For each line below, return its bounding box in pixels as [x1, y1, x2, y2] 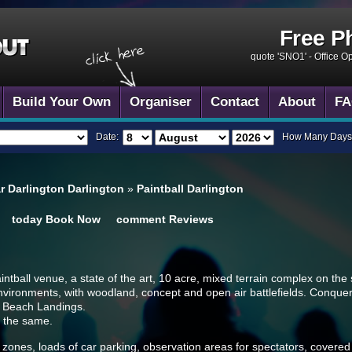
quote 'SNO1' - [251, 51, 314, 62]
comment [116, 213, 166, 225]
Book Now [46, 213, 101, 225]
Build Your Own [13, 94, 111, 109]
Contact [211, 94, 259, 109]
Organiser [130, 94, 192, 109]
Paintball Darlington [137, 182, 244, 195]
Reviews [169, 213, 214, 225]
